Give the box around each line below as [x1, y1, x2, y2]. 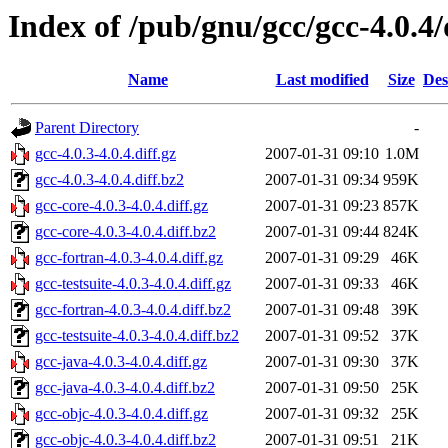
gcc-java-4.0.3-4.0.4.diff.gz [35, 353, 207, 371]
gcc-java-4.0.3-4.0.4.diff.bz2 [35, 379, 215, 397]
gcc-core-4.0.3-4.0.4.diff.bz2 [35, 223, 216, 241]
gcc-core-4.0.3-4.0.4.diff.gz [35, 197, 208, 215]
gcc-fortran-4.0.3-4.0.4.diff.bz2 [35, 301, 231, 319]
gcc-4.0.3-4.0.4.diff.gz [35, 145, 176, 163]
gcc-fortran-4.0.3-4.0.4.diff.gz [35, 249, 223, 267]
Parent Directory [35, 119, 139, 137]
